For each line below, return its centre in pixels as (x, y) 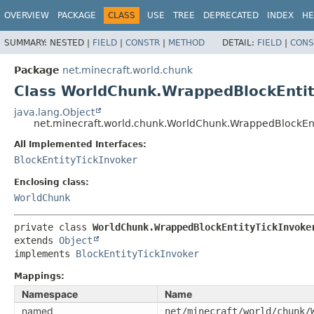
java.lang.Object (54, 112)
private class (53, 227)
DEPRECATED (231, 15)
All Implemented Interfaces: (80, 144)
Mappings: (39, 276)
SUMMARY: (27, 42)
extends (36, 240)
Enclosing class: (52, 182)
